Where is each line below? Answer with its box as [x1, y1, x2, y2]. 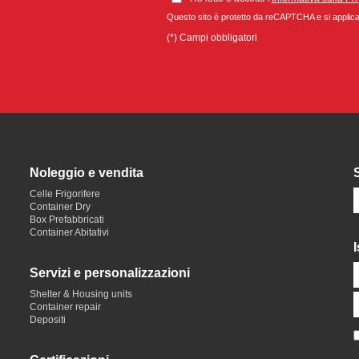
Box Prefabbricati [30, 214, 105, 225]
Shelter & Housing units [30, 288, 133, 300]
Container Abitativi [30, 227, 110, 238]
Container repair [30, 301, 102, 313]
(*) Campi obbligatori [166, 32, 257, 43]
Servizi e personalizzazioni [30, 266, 191, 280]
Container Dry [30, 201, 91, 212]
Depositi [30, 314, 67, 325]
